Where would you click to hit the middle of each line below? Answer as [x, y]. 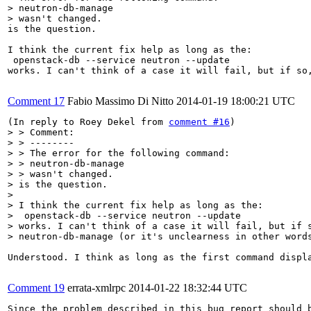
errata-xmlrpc [96, 287]
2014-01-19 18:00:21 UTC [236, 101]
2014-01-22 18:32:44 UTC [188, 287]
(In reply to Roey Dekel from [88, 121]
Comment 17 [36, 101]
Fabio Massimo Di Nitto [120, 101]
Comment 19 [36, 287]
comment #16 [199, 121]
